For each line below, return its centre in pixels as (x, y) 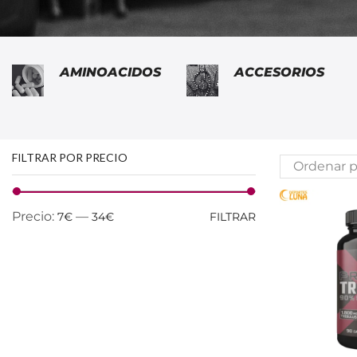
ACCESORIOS (279, 72)
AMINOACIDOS (110, 72)
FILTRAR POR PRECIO (70, 157)
